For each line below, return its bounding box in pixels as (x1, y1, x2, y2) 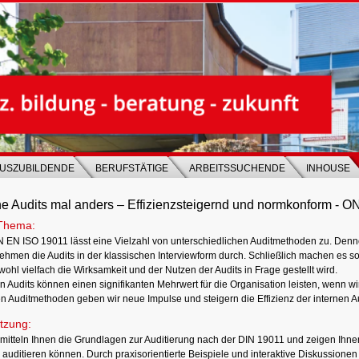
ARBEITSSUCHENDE (189, 163, 285, 174)
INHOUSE (306, 163, 350, 174)
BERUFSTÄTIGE (95, 163, 168, 174)
